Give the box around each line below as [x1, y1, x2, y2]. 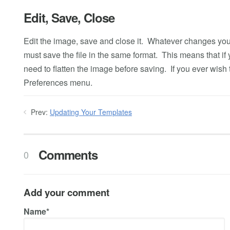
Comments [35, 146, 98, 163]
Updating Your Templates [50, 106, 132, 117]
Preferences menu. [24, 76, 92, 88]
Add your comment [24, 185, 109, 199]
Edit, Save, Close [24, 8, 114, 26]
